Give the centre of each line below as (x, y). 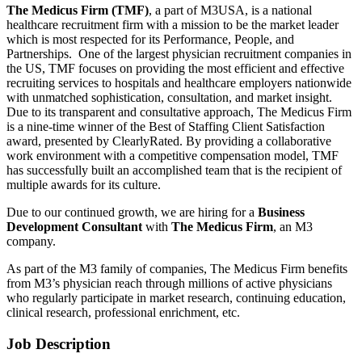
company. (31, 242)
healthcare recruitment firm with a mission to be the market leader (173, 25)
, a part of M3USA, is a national (230, 11)
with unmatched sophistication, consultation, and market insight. (169, 98)
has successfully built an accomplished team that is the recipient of (174, 170)
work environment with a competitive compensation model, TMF (173, 156)
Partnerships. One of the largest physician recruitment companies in (179, 54)
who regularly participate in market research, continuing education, (176, 298)
